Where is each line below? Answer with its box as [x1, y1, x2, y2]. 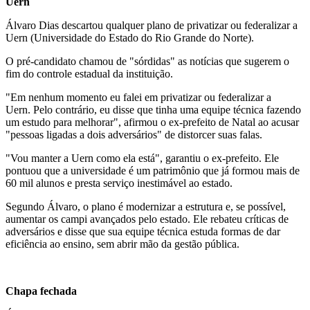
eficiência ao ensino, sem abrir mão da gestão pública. [6, 237, 239, 250]
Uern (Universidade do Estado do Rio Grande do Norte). [6, 31, 257, 44]
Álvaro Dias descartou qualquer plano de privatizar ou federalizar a [6, 19, 298, 31]
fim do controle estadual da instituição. [6, 67, 173, 80]
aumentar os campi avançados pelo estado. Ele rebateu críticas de [6, 212, 289, 225]
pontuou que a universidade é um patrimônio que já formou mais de [6, 164, 300, 176]
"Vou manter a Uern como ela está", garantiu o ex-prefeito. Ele [6, 152, 279, 164]
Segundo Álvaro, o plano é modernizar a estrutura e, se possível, [6, 200, 286, 212]
